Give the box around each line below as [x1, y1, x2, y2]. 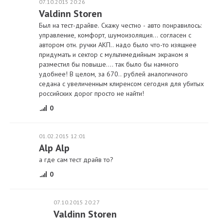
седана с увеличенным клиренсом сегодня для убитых [39, 79, 204, 89]
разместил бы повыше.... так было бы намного [39, 60, 179, 69]
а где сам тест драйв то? [39, 155, 113, 164]
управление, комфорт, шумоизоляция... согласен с [39, 31, 191, 40]
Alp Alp [39, 142, 70, 155]
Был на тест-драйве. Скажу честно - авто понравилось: [39, 21, 201, 30]
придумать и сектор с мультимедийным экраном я [39, 50, 188, 59]
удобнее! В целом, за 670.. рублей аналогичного [39, 70, 188, 79]
